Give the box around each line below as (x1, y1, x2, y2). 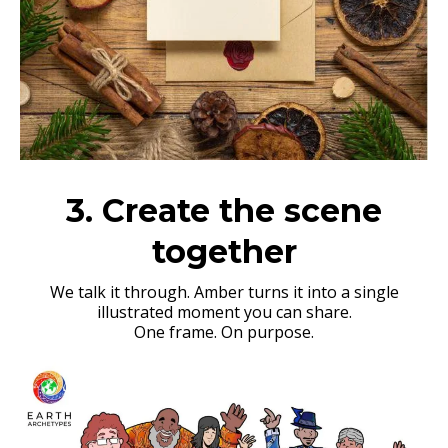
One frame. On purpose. (134, 321, 314, 343)
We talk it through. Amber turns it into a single (49, 281, 399, 303)
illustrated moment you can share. (96, 301, 352, 323)
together (151, 232, 297, 271)
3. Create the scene (66, 191, 382, 230)
